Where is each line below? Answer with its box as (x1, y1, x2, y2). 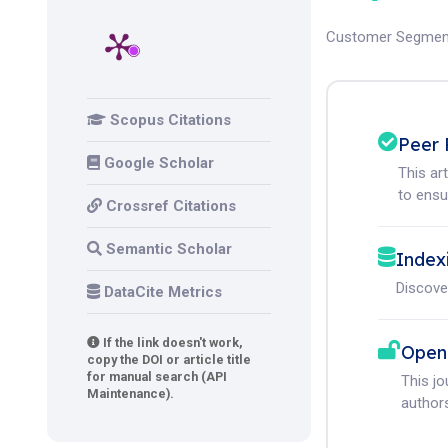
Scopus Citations (110, 111, 231, 130)
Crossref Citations (106, 197, 236, 216)
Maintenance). (87, 386, 174, 402)
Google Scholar (104, 154, 214, 173)
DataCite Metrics (104, 283, 222, 302)
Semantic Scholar (106, 240, 232, 259)
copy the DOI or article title (87, 352, 251, 368)
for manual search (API (87, 369, 227, 385)
